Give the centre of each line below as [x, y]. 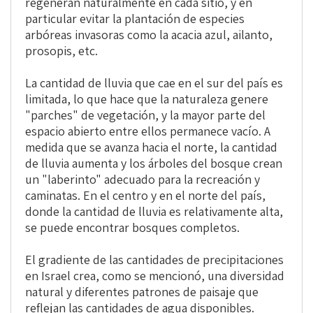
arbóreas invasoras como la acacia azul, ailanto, [149, 35]
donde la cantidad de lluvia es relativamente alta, [154, 212]
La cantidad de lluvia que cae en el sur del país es [154, 83]
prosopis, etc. [61, 51]
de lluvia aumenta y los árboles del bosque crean [154, 163]
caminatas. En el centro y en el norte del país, [145, 196]
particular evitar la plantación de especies [135, 19]
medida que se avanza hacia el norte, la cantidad [151, 147]
